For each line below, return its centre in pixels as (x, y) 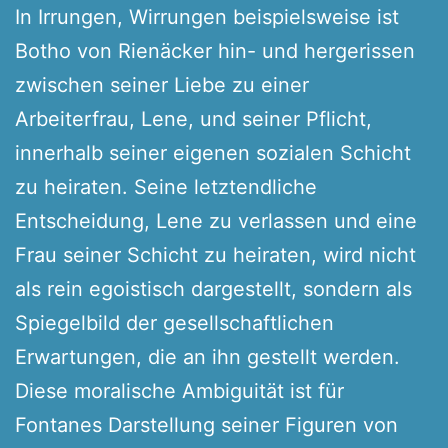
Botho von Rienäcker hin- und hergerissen (215, 50)
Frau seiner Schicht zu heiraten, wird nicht (215, 254)
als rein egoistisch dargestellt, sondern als (213, 288)
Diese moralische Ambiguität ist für (179, 390)
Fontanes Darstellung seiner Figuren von (206, 424)
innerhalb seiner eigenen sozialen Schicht (213, 152)
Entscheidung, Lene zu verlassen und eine (216, 220)
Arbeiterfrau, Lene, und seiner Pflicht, (193, 118)
